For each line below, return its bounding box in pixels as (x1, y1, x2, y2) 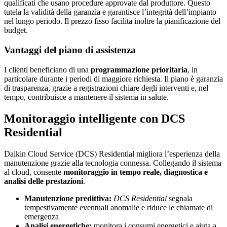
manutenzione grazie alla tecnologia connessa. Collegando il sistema (4, 158, 221, 167)
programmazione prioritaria (91, 65, 187, 74)
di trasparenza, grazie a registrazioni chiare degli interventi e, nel (4, 83, 208, 92)
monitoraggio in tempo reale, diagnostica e (63, 167, 208, 176)
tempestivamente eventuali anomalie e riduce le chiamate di (24, 203, 213, 212)
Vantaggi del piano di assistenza (4, 45, 136, 56)
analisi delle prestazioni (4, 176, 83, 185)
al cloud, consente (4, 167, 63, 176)
